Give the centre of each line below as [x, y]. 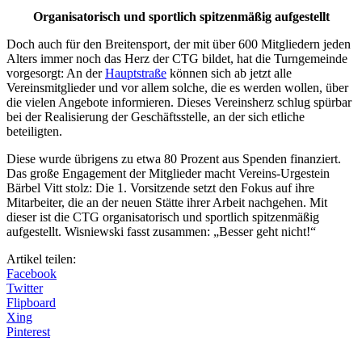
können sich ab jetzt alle [229, 73]
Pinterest [28, 331]
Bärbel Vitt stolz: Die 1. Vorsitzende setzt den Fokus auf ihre [160, 187]
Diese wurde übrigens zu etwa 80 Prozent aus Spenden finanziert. [174, 158]
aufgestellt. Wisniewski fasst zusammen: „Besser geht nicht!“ [161, 231]
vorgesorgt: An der [56, 73]
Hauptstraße [136, 73]
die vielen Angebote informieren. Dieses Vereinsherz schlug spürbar [179, 102]
